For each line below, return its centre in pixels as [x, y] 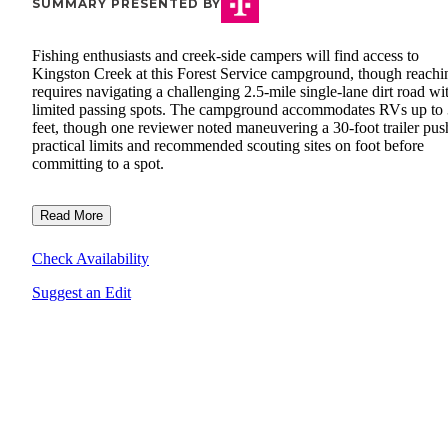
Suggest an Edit [81, 293]
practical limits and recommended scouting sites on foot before [228, 146]
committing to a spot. [98, 164]
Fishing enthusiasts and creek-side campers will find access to [225, 56]
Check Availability [90, 259]
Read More [71, 216]
